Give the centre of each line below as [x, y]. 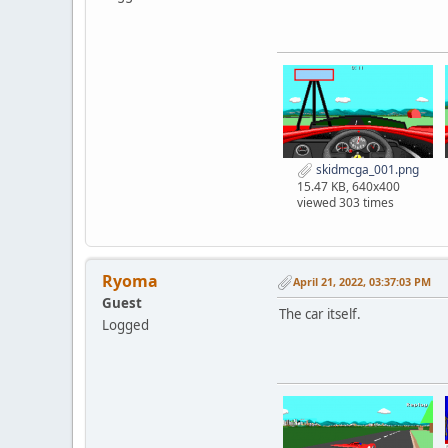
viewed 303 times [345, 202]
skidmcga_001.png [366, 169]
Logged [125, 324]
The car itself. [320, 313]
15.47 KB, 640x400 [348, 186]
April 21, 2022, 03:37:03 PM [362, 282]
